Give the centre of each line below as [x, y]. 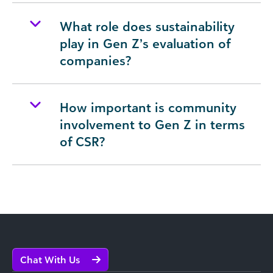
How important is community [148, 108]
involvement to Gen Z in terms [152, 125]
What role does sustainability [147, 27]
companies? [95, 61]
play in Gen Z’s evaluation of [145, 44]
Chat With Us [51, 260]
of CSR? [82, 142]
